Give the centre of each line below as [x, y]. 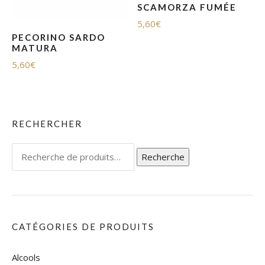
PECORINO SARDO [59, 37]
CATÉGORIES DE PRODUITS [83, 227]
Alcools [26, 257]
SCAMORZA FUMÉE [187, 7]
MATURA [35, 48]
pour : [23, 165]
